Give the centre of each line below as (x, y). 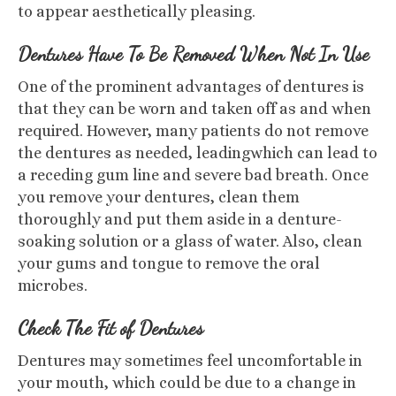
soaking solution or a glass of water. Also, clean (190, 241)
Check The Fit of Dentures (110, 328)
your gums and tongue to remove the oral (169, 263)
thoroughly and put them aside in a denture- (180, 219)
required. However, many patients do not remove (193, 131)
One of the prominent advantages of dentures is (191, 87)
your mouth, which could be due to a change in (187, 383)
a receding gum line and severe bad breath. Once (193, 175)
